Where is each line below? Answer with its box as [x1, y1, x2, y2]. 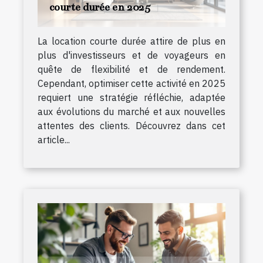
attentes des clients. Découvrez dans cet [38, 120, 225, 132]
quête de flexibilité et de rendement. [38, 63, 225, 76]
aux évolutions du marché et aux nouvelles [38, 106, 225, 118]
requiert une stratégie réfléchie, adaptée [38, 92, 225, 104]
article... [38, 134, 70, 146]
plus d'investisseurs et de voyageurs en [38, 49, 225, 62]
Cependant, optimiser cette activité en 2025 [38, 77, 225, 90]
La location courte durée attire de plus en [38, 35, 225, 48]
